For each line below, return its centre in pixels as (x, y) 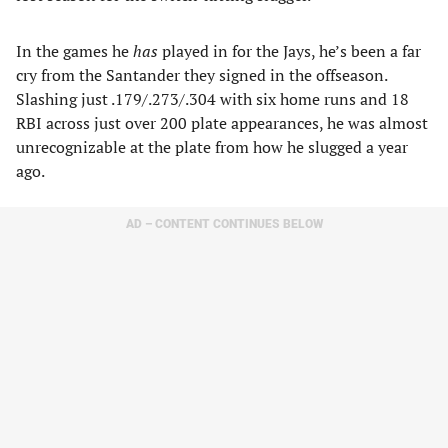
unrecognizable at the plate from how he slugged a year (212, 147)
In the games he (74, 51)
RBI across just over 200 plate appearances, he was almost (222, 123)
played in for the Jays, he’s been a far (289, 51)
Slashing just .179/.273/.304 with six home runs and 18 (212, 99)
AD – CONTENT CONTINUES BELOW (224, 224)
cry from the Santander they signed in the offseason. (201, 75)
